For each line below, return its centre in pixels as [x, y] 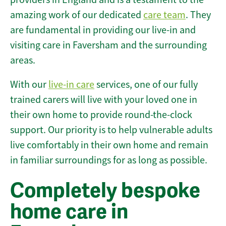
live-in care [71, 85]
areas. [23, 61]
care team [164, 15]
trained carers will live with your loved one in [104, 100]
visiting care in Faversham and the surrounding [108, 45]
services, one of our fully [146, 85]
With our [29, 85]
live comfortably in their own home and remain [109, 145]
